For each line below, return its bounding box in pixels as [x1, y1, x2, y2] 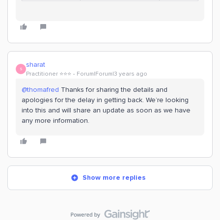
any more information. [22, 116, 89, 125]
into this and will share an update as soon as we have [22, 106, 191, 114]
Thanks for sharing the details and [59, 85, 167, 94]
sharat [26, 60, 45, 69]
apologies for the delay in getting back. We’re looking [22, 96, 189, 104]
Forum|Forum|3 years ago [77, 70, 147, 78]
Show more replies [82, 174, 145, 181]
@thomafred [22, 85, 59, 94]
